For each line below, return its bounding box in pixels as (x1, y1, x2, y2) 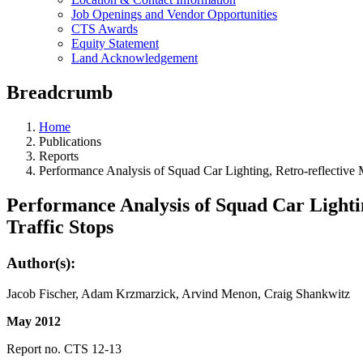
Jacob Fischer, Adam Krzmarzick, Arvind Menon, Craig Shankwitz (6, 287, 350, 301)
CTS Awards (71, 22, 138, 36)
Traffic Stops (6, 216, 113, 237)
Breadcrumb (6, 81, 113, 103)
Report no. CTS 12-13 (6, 342, 122, 357)
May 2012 (6, 314, 61, 329)
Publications (39, 134, 101, 148)
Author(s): (6, 254, 75, 271)
